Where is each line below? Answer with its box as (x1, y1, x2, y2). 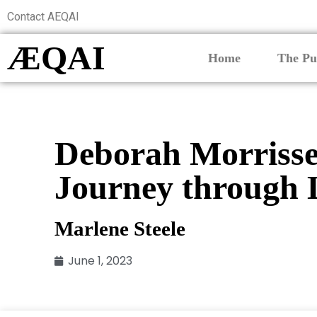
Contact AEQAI (7, 10, 79, 23)
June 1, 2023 (68, 253, 133, 270)
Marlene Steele (54, 217, 186, 241)
